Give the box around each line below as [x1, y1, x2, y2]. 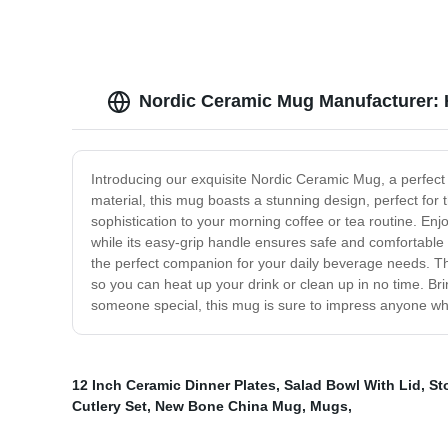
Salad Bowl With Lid [284, 377, 421, 394]
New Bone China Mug [155, 398, 302, 415]
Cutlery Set [72, 398, 147, 415]
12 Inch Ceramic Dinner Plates [72, 377, 276, 394]
